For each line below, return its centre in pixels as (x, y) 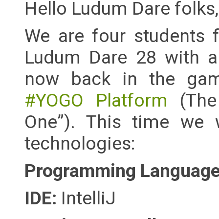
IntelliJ (88, 198)
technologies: (80, 143)
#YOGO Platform (96, 100)
